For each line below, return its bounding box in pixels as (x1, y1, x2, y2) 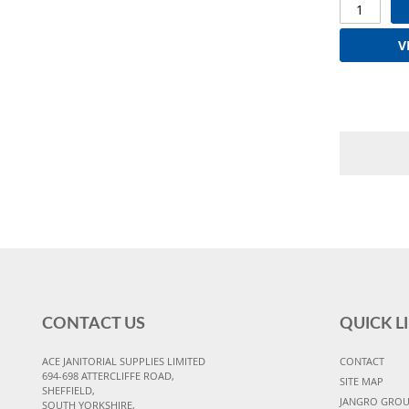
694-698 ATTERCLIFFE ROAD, (42, 368, 174, 383)
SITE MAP (339, 373, 383, 388)
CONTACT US (42, 315, 145, 332)
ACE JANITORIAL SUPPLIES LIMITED (42, 353, 205, 368)
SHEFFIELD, (42, 383, 95, 397)
